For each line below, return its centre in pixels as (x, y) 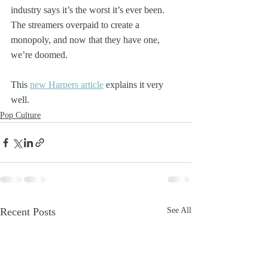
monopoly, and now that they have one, (86, 40)
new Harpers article (67, 85)
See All (179, 210)
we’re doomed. (39, 55)
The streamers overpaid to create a (76, 25)
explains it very (135, 85)
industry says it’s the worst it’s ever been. (89, 10)
